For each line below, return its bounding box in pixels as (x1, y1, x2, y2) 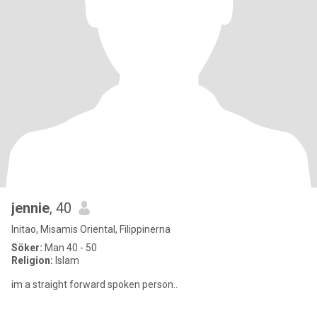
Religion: (11, 255, 53, 266)
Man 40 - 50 (42, 242, 97, 253)
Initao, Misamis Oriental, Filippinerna (11, 224, 171, 235)
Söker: (11, 242, 42, 253)
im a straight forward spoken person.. (11, 279, 178, 290)
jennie (11, 200, 50, 217)
